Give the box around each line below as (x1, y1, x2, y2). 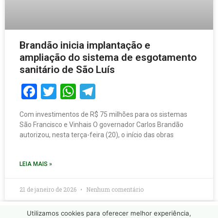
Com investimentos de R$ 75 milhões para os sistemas (19, 110, 187, 118)
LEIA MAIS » (19, 161, 52, 167)
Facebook (37, 82, 109, 101)
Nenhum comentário (85, 185, 144, 193)
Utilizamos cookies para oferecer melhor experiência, (27, 209, 191, 217)
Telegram (95, 82, 164, 101)
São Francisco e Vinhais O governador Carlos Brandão (19, 121, 183, 128)
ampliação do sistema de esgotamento (19, 52, 197, 63)
